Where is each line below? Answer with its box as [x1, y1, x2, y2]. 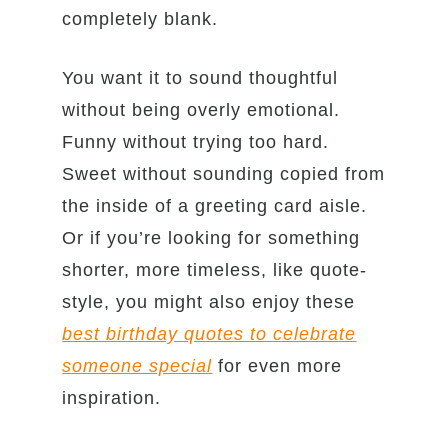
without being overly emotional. [62, 100, 341, 121]
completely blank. [62, 9, 219, 30]
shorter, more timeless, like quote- [62, 260, 368, 281]
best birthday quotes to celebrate [62, 324, 357, 345]
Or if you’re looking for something [62, 228, 361, 249]
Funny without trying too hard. [62, 132, 330, 153]
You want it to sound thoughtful [62, 68, 339, 89]
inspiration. [62, 388, 162, 409]
